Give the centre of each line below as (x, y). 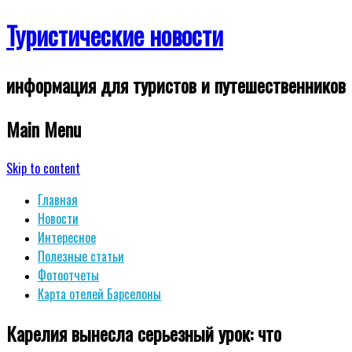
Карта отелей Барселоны (99, 293)
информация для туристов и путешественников (176, 84)
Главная (58, 199)
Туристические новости (115, 35)
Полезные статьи (81, 256)
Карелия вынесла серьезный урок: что (144, 333)
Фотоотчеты (68, 275)
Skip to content (43, 168)
